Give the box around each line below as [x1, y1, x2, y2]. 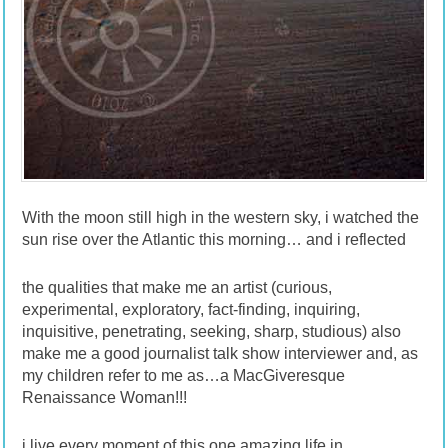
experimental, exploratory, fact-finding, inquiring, [21, 300, 360, 318]
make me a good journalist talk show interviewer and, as [21, 344, 418, 362]
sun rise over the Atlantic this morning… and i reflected [21, 230, 406, 248]
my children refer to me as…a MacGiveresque [21, 366, 345, 384]
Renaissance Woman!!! [21, 388, 187, 406]
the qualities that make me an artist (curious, [21, 278, 332, 296]
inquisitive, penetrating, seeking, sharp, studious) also [21, 322, 401, 340]
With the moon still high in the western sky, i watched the [21, 208, 419, 226]
